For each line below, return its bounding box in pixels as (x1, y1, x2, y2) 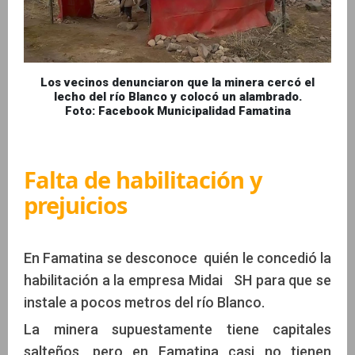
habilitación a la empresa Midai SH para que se (24, 271, 331, 288)
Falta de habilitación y (24, 163, 262, 195)
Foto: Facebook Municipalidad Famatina (64, 103, 291, 118)
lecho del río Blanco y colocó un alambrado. (53, 89, 302, 104)
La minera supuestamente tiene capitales (24, 320, 331, 338)
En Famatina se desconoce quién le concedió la (24, 249, 331, 266)
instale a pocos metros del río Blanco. (24, 293, 265, 311)
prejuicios (24, 189, 127, 220)
